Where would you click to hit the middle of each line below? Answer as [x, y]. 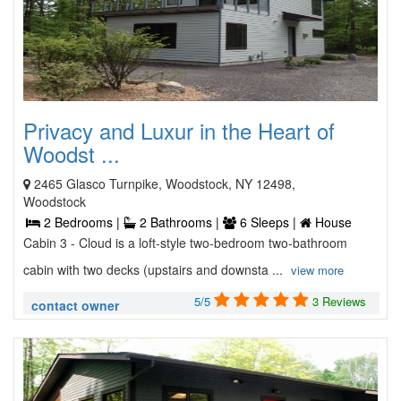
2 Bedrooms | [82, 222]
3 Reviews [339, 301]
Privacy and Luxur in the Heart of [179, 130]
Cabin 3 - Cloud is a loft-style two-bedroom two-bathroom [185, 243]
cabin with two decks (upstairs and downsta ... [155, 269]
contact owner [75, 305]
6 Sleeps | [268, 222]
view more [317, 270]
